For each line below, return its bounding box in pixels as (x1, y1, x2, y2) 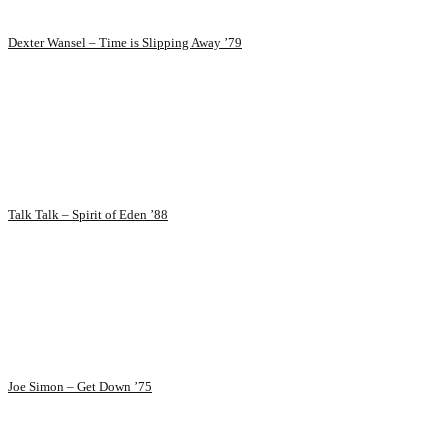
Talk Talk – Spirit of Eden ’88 (8, 207, 168, 223)
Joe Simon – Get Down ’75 (8, 379, 152, 395)
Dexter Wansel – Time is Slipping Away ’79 (8, 35, 242, 51)
